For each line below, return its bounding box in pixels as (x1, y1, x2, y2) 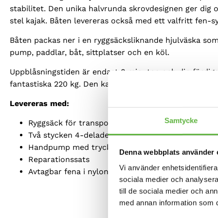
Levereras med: (10, 98, 69, 108)
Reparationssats (28, 154, 90, 164)
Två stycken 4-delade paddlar (28, 130, 141, 140)
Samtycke (164, 116, 198, 125)
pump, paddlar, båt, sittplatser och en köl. (10, 47, 169, 57)
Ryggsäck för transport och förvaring (28, 118, 168, 127)
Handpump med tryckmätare (28, 142, 138, 152)
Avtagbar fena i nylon (28, 166, 109, 176)
